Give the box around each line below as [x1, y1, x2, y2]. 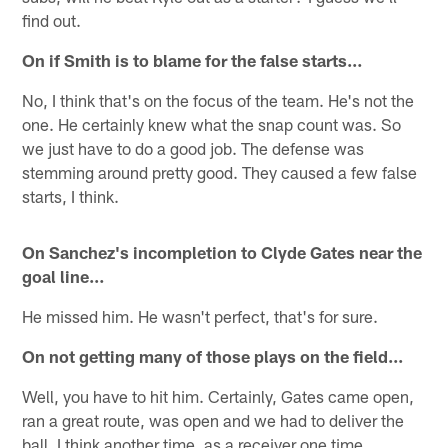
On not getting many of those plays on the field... [22, 346, 404, 367]
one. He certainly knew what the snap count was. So [22, 114, 402, 135]
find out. [22, 10, 82, 31]
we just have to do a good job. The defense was [22, 138, 365, 159]
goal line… [22, 266, 106, 287]
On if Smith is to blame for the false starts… [22, 50, 364, 71]
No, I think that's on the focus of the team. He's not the [22, 90, 415, 111]
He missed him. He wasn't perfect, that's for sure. [22, 306, 379, 327]
